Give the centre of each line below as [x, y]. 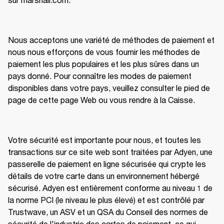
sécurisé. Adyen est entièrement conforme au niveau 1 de [110, 188]
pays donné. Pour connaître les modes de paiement [100, 76]
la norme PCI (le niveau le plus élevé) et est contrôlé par [106, 200]
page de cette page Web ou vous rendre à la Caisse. [101, 100]
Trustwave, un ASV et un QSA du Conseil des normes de [108, 212]
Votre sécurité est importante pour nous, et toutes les [104, 140]
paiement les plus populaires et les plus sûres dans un [103, 64]
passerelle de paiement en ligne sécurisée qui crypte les [107, 164]
